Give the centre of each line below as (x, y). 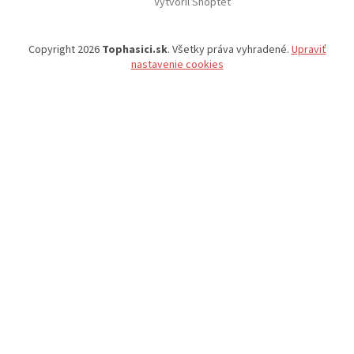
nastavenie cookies (177, 65)
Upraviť (309, 50)
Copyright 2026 (65, 50)
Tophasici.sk (134, 50)
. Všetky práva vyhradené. (229, 50)
